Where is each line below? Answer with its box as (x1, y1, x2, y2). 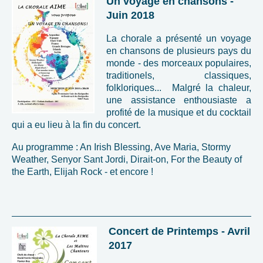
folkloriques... (106, 82, 172, 93)
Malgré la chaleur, (171, 82, 251, 93)
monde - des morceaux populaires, (106, 58, 251, 68)
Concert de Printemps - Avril (109, 225, 250, 237)
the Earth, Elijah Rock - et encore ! (12, 166, 153, 177)
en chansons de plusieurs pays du (106, 45, 251, 56)
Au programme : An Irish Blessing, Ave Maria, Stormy (12, 141, 231, 152)
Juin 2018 (106, 9, 154, 21)
